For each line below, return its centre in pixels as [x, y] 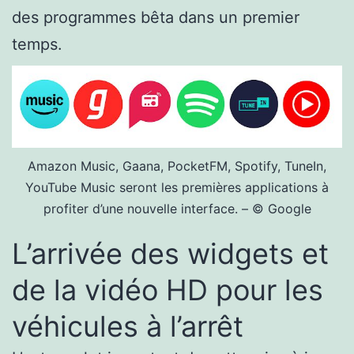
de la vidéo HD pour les [168, 290]
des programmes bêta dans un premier [156, 17]
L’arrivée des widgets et [170, 254]
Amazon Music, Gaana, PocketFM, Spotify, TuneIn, [177, 166]
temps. [37, 44]
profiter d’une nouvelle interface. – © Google [177, 209]
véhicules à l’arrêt [128, 326]
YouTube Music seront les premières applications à [177, 187]
